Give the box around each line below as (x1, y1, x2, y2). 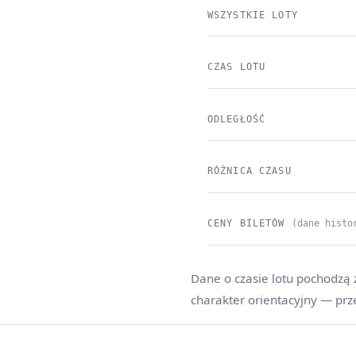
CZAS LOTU (207, 61, 266, 73)
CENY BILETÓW (207, 217, 292, 229)
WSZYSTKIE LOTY (207, 9, 298, 21)
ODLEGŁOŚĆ (207, 113, 266, 125)
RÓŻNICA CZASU (207, 165, 292, 177)
